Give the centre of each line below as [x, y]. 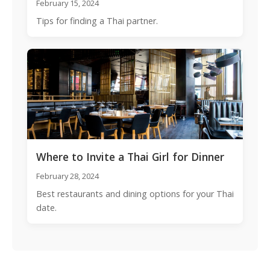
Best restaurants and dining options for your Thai [135, 194]
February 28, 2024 [67, 176]
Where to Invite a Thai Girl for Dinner [130, 157]
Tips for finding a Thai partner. [97, 21]
